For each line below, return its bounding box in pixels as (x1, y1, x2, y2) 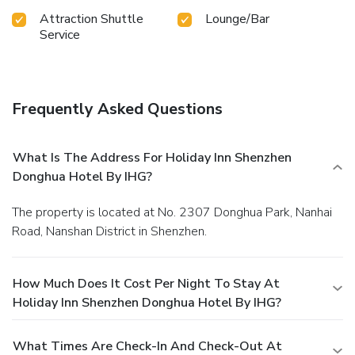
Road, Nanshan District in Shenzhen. (12, 223, 207, 241)
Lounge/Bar (205, 10, 269, 29)
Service (40, 26, 80, 44)
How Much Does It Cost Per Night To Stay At (13, 275, 280, 293)
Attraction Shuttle (40, 10, 143, 29)
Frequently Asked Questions (12, 98, 223, 120)
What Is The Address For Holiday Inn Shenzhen (13, 149, 292, 167)
